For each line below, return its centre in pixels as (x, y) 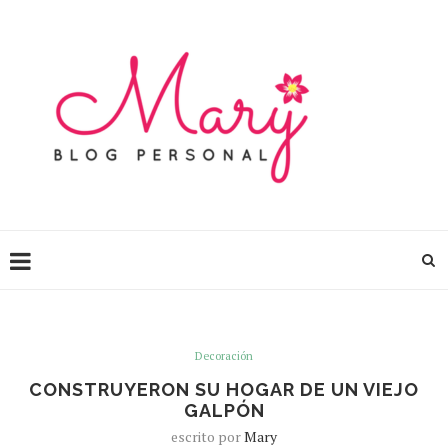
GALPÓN (224, 410)
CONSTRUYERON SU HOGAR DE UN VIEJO (224, 389)
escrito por (207, 436)
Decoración (224, 356)
